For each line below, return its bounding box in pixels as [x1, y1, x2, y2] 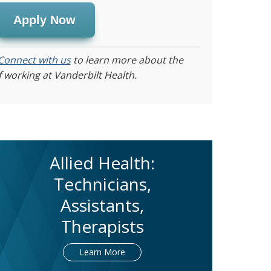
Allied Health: [50, 151, 155, 175]
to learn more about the [70, 53, 183, 67]
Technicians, [53, 172, 151, 196]
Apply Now [13, 13, 76, 27]
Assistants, [60, 194, 145, 217]
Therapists [60, 215, 144, 238]
